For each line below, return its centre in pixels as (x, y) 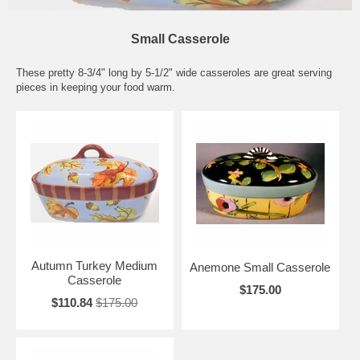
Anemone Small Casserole (260, 268)
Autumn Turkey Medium (95, 266)
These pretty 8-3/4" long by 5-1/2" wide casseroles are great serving (174, 73)
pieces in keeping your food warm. (96, 88)
